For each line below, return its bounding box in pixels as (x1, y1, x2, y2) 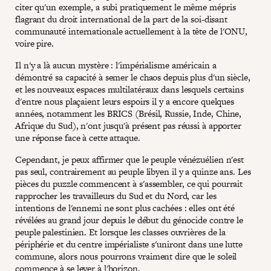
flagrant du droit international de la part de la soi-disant (15, 12, 228, 25)
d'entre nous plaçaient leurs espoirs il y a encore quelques (15, 94, 235, 108)
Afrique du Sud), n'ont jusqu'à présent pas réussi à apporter (15, 119, 241, 132)
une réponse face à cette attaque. (15, 131, 140, 144)
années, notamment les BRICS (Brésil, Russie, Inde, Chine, (15, 106, 242, 120)
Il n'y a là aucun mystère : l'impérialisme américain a (15, 58, 217, 71)
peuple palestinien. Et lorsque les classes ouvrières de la (15, 225, 226, 238)
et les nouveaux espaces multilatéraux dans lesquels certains (15, 82, 244, 96)
